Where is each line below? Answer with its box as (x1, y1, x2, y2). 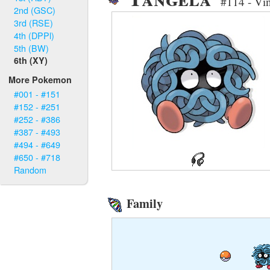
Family (123, 194, 163, 213)
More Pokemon (8, 74, 72, 86)
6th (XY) (14, 54, 48, 66)
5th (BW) (14, 41, 49, 54)
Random (14, 163, 47, 177)
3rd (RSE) (14, 16, 54, 29)
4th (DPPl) (14, 28, 55, 42)
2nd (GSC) (14, 3, 56, 16)
